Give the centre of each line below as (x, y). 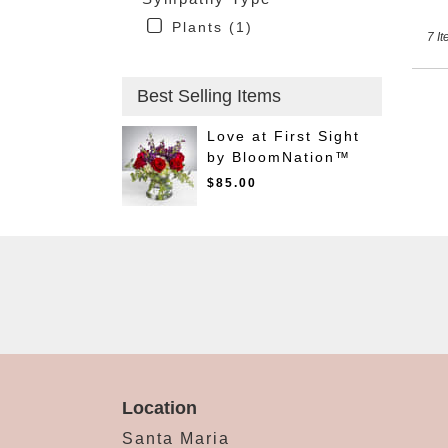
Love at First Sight (283, 136)
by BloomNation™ (279, 157)
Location (159, 408)
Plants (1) (212, 27)
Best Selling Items (209, 96)
